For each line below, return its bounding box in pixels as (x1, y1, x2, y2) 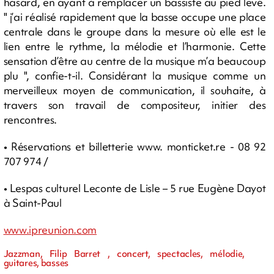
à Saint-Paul (3, 195, 62, 210)
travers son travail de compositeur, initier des (3, 97, 266, 112)
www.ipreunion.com (3, 222, 97, 237)
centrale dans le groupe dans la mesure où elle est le (3, 24, 266, 39)
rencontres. (3, 112, 57, 127)
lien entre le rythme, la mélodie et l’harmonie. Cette (3, 39, 266, 53)
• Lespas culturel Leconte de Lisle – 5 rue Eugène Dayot (3, 180, 266, 195)
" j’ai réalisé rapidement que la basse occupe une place (3, 9, 266, 24)
